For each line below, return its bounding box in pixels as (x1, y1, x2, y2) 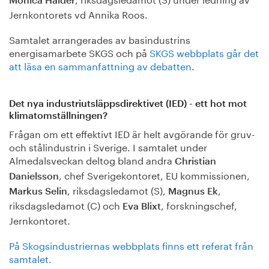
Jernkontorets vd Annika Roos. (9, 5, 148, 21)
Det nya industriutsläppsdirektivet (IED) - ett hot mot (9, 99, 247, 109)
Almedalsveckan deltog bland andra (9, 152, 175, 168)
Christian (175, 157, 216, 167)
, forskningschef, (161, 197, 237, 213)
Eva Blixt (122, 202, 161, 212)
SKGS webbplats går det (150, 44, 259, 59)
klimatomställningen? (9, 111, 107, 121)
